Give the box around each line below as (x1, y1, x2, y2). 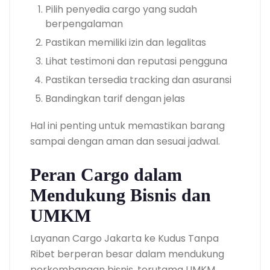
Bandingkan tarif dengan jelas (45, 91, 185, 105)
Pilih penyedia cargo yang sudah (45, 2, 197, 16)
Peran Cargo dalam (30, 164, 182, 184)
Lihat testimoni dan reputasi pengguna (45, 54, 227, 68)
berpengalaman (45, 16, 123, 31)
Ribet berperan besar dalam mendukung (30, 246, 224, 261)
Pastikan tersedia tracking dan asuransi (45, 72, 231, 87)
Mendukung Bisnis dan (30, 184, 211, 205)
